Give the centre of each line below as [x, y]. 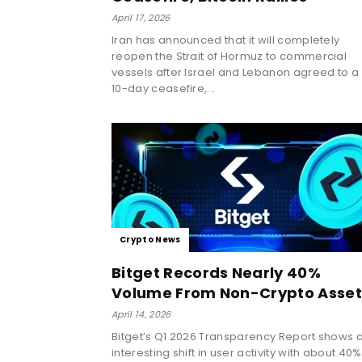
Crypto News [150, 239]
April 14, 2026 [141, 314]
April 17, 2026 [141, 17]
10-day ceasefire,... [164, 88]
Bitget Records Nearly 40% [217, 272]
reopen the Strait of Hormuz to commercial [229, 56]
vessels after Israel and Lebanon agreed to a [236, 72]
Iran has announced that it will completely [226, 40]
